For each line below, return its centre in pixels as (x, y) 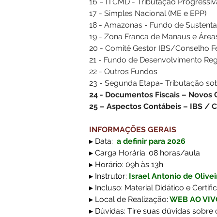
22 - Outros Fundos (123, 71)
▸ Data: (102, 141)
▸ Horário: (106, 164)
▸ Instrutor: (109, 176)
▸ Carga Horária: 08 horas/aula (145, 153)
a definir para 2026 (150, 141)
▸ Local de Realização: (129, 199)
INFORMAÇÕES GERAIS (133, 130)
